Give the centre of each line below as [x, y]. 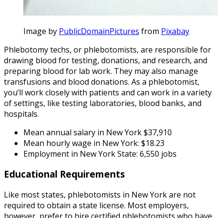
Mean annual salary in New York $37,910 [98, 132]
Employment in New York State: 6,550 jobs [100, 154]
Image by [41, 31]
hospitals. [21, 114]
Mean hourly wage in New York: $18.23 [94, 143]
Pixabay [175, 31]
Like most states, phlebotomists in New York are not [100, 195]
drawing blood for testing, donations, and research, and [106, 60]
